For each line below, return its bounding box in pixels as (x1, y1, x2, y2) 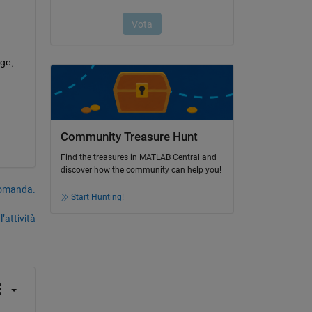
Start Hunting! (70, 192, 124, 203)
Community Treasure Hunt (60, 130, 198, 143)
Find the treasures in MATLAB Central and (60, 153, 217, 163)
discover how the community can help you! (60, 165, 221, 175)
